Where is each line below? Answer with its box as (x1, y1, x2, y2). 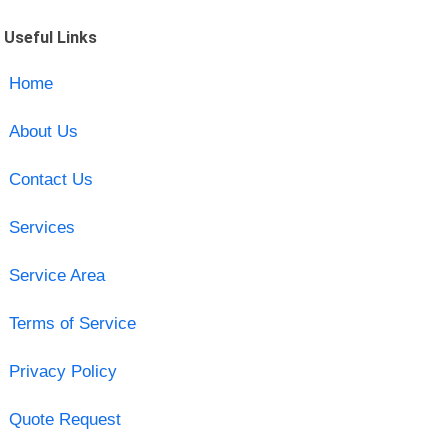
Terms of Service (8, 313, 136, 333)
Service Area (8, 265, 105, 285)
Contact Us (8, 169, 93, 189)
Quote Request (8, 409, 121, 429)
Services (8, 217, 75, 237)
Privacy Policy (8, 361, 117, 381)
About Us (8, 121, 78, 141)
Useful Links (4, 27, 98, 47)
